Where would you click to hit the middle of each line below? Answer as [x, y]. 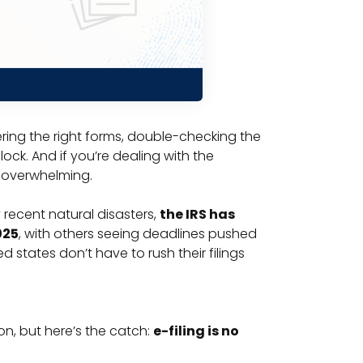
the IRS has [197, 215]
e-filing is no [196, 331]
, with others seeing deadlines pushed [138, 234]
